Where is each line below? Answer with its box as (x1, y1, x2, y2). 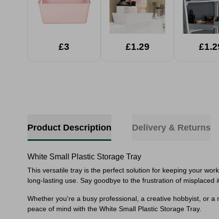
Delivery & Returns (132, 123, 211, 132)
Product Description (27, 123, 111, 132)
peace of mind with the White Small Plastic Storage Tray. (27, 205, 201, 213)
